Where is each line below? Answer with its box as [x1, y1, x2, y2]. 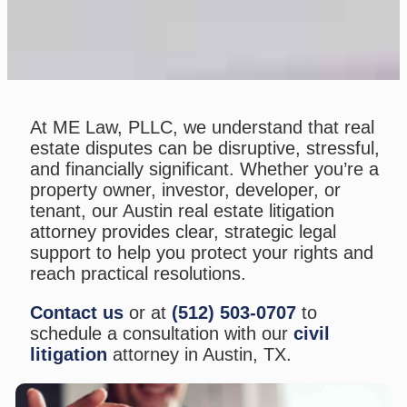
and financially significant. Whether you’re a [29, 158, 379, 179]
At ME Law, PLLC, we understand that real [29, 116, 374, 137]
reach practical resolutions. [29, 263, 246, 283]
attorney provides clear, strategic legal [29, 221, 336, 242]
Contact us [29, 302, 124, 323]
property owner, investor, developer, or [29, 179, 341, 200]
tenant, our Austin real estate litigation [29, 200, 334, 221]
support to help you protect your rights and [29, 242, 373, 263]
